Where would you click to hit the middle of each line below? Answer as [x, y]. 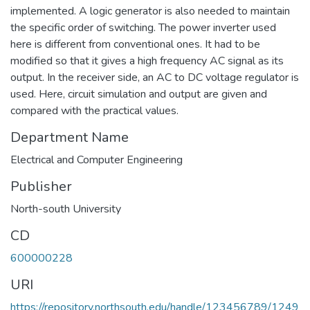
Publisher [41, 186]
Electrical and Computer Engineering [97, 160]
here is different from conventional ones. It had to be [135, 44]
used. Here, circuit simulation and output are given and [139, 94]
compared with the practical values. [94, 111]
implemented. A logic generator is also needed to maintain [150, 11]
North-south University [66, 209]
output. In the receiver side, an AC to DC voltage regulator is [155, 77]
